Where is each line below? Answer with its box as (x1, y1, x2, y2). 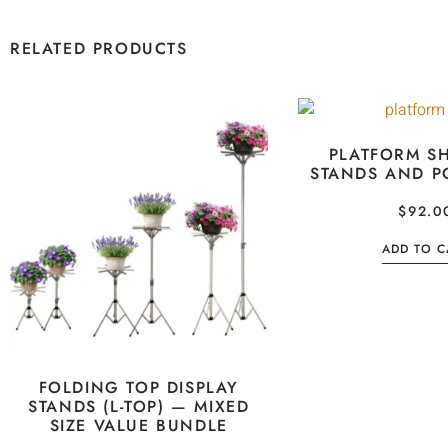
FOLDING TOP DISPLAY (38, 376, 239, 400)
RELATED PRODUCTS (10, 36, 188, 60)
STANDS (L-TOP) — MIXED (28, 395, 250, 419)
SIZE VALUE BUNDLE (49, 414, 228, 438)
